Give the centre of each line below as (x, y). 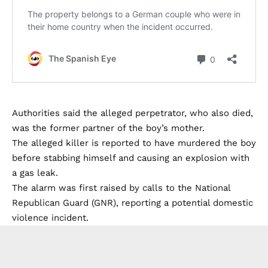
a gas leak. (35, 173)
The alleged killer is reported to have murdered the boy (134, 143)
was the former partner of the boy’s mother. (108, 128)
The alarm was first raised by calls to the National (121, 188)
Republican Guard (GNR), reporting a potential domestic (133, 203)
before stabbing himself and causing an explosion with (131, 158)
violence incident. (50, 218)
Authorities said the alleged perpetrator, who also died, (133, 113)
